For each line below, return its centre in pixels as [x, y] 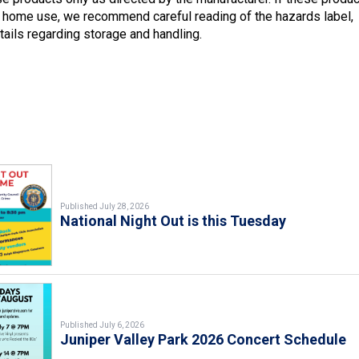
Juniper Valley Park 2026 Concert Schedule [204, 339]
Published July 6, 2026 [103, 325]
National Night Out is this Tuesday [173, 220]
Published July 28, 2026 [105, 206]
